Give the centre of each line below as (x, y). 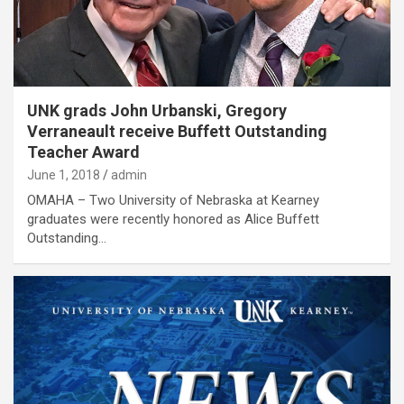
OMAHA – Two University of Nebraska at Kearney (173, 201)
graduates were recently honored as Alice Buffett (173, 220)
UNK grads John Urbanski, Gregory (157, 111)
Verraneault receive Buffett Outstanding (177, 132)
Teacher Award (83, 152)
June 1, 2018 (64, 175)
